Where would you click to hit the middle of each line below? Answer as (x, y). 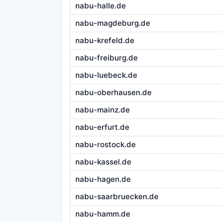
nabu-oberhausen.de (113, 93)
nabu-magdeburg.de (112, 23)
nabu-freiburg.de (106, 58)
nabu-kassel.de (103, 162)
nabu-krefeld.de (105, 41)
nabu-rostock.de (105, 145)
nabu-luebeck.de (106, 75)
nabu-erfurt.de (102, 127)
